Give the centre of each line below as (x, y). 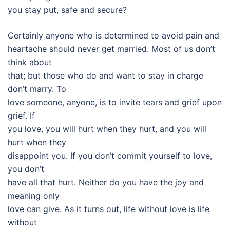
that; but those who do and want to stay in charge (106, 75)
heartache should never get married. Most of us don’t (111, 49)
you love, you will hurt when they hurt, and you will (107, 129)
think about (30, 62)
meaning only (34, 196)
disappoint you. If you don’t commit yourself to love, (110, 156)
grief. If (21, 116)
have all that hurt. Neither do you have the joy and (106, 182)
